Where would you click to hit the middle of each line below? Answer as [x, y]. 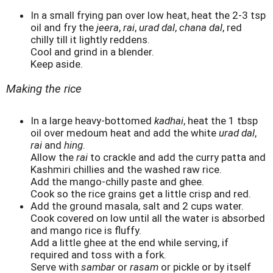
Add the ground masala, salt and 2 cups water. [137, 206]
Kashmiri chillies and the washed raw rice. [126, 170]
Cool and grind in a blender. [92, 52]
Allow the [52, 158]
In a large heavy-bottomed [92, 121]
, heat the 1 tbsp [221, 121]
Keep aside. [57, 64]
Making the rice [44, 89]
